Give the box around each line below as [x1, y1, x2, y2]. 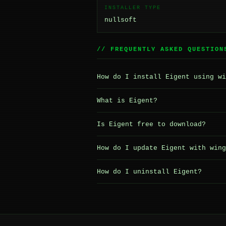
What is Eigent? [97, 96, 157, 104]
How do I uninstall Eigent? [97, 167, 202, 176]
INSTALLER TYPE [104, 5, 161, 11]
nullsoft [104, 16, 137, 24]
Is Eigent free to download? [97, 120, 206, 128]
